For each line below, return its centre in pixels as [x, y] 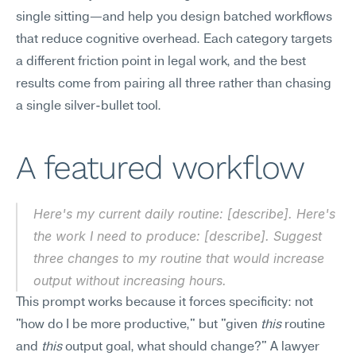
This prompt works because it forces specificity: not [164, 303]
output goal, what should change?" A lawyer [191, 347]
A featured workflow [160, 168]
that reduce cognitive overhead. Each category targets [174, 40]
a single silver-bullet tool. [89, 106]
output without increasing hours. [130, 281]
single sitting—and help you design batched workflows [174, 17]
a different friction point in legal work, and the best [161, 62]
